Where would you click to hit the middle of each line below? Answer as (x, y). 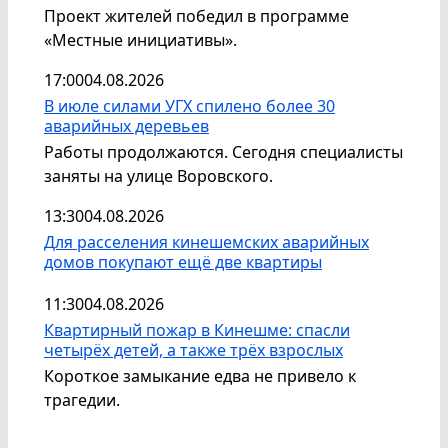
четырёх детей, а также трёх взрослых (193, 349)
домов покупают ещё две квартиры (183, 261)
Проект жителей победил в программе (196, 15)
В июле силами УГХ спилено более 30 (189, 105)
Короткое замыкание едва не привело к (200, 375)
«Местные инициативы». (140, 39)
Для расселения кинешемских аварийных (206, 241)
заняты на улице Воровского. (158, 175)
